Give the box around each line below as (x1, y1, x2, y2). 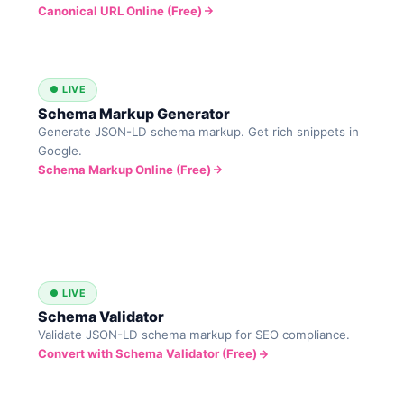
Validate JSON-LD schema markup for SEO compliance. (38, 327, 351, 343)
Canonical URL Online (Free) (38, 3, 203, 18)
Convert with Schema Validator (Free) (38, 346, 258, 362)
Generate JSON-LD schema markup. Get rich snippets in (38, 124, 360, 139)
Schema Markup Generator (38, 104, 231, 123)
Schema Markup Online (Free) (38, 161, 212, 177)
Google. (38, 142, 83, 158)
